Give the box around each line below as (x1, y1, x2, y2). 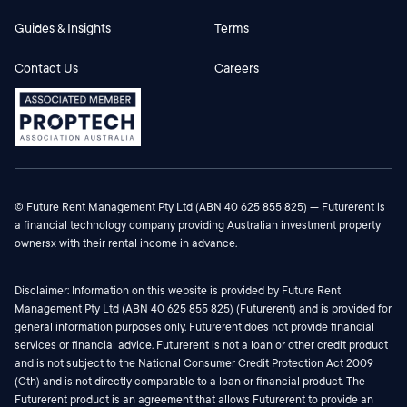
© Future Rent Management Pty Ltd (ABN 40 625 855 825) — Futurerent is (15, 200, 385, 213)
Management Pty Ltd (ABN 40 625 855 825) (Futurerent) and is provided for (15, 302, 392, 315)
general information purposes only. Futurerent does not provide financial (15, 320, 374, 333)
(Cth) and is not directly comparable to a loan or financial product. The (15, 374, 365, 388)
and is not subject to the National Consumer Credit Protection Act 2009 (15, 356, 373, 370)
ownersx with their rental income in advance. (15, 236, 237, 250)
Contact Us (15, 60, 78, 75)
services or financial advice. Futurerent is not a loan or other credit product (15, 338, 388, 352)
